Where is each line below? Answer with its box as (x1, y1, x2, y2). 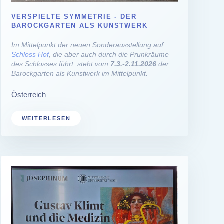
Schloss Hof (11, 50, 49, 58)
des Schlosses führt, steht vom (11, 59, 110, 68)
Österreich (11, 90, 46, 99)
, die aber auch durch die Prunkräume (48, 50, 169, 58)
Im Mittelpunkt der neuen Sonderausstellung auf (11, 40, 163, 49)
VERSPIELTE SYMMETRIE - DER (11, 12, 137, 20)
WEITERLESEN (21, 115, 71, 121)
